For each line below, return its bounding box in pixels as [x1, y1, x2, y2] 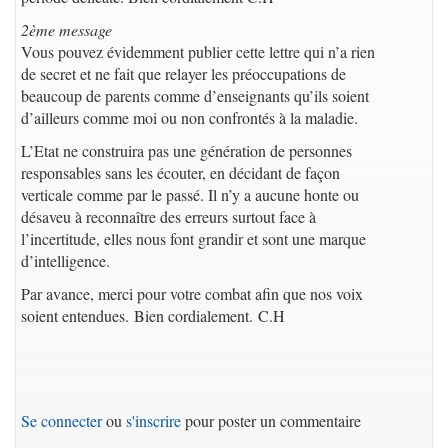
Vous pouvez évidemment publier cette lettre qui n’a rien [21, 41, 375, 62]
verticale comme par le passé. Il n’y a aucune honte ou [21, 184, 359, 205]
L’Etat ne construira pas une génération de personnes [21, 140, 352, 161]
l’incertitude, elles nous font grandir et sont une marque [21, 228, 366, 249]
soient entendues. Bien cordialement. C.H [21, 305, 285, 326]
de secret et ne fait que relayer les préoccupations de [21, 63, 346, 84]
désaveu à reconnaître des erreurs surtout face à [21, 206, 316, 227]
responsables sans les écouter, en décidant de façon [21, 162, 340, 183]
